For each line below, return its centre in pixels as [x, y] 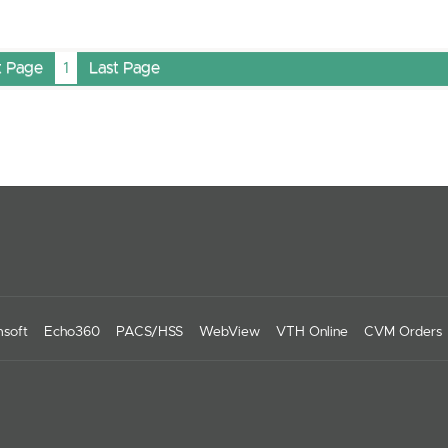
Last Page [124, 68]
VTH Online [312, 332]
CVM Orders [403, 332]
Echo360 [72, 332]
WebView [229, 332]
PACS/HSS [149, 332]
